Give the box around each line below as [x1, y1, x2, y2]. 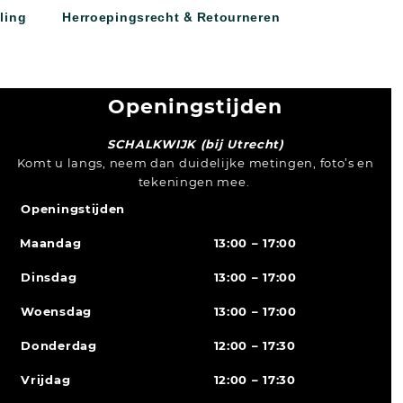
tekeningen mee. [138, 175, 253, 190]
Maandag [20, 236, 82, 251]
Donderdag [16, 338, 97, 354]
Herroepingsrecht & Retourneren [62, 6, 281, 30]
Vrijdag [16, 372, 71, 388]
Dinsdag [16, 270, 77, 285]
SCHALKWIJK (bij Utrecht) [106, 137, 284, 152]
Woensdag [16, 304, 92, 319]
